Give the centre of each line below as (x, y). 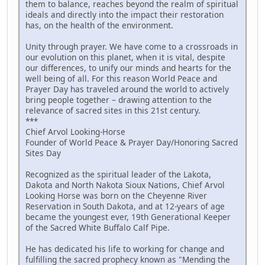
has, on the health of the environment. (99, 25)
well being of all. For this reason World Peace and (121, 79)
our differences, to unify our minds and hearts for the (128, 68)
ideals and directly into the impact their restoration (125, 15)
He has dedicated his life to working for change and (125, 249)
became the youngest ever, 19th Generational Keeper (128, 217)
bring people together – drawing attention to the (119, 100)
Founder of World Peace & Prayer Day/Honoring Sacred (132, 143)
